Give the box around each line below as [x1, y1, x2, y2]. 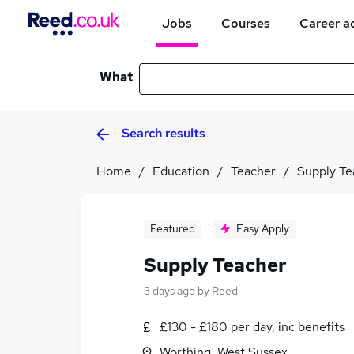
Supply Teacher [144, 253, 287, 277]
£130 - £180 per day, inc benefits [160, 318, 345, 335]
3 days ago [144, 284, 195, 298]
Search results [122, 125, 205, 141]
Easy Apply [236, 221, 289, 235]
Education [153, 163, 209, 179]
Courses [221, 14, 270, 32]
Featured [149, 221, 195, 235]
